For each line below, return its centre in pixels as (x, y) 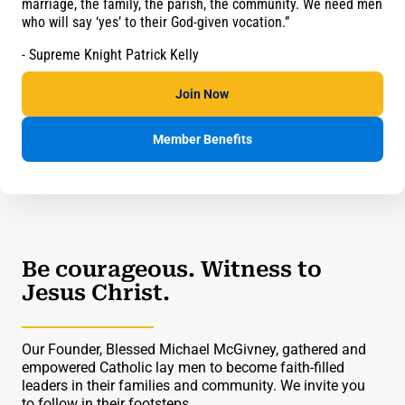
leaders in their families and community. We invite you (193, 386)
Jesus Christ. (96, 293)
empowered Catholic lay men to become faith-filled (183, 367)
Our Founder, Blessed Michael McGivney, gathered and (194, 349)
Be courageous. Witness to (172, 269)
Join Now (202, 94)
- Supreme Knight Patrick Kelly (110, 55)
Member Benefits (202, 139)
